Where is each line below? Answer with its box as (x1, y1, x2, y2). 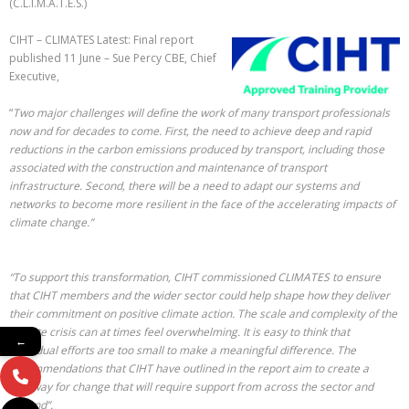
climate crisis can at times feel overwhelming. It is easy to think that (9, 324, 350, 341)
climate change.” (9, 215, 93, 231)
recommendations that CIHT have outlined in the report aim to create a (9, 361, 369, 377)
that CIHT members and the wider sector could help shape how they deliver (9, 288, 390, 304)
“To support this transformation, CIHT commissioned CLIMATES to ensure (9, 269, 381, 286)
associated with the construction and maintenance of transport (9, 160, 327, 176)
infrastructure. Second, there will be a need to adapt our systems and (9, 178, 359, 194)
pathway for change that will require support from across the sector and (9, 379, 373, 395)
